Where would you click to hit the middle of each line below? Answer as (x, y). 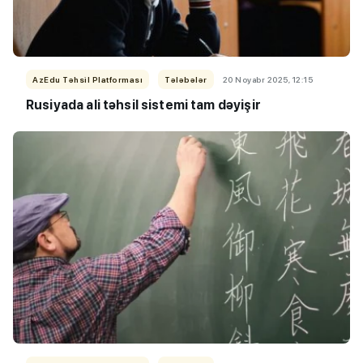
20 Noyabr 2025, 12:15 (267, 79)
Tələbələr (186, 79)
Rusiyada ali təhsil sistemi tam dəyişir (143, 105)
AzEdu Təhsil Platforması (88, 79)
